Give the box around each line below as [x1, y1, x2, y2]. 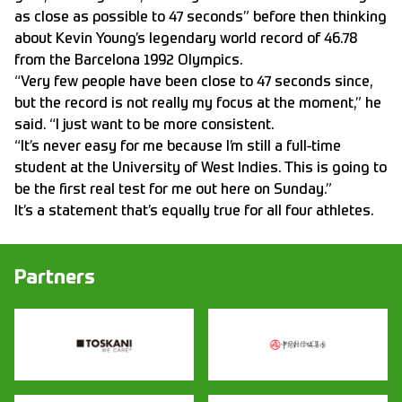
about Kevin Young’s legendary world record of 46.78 [14, 32, 358, 48]
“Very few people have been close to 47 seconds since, [14, 75, 372, 91]
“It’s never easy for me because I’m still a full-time [14, 140, 341, 155]
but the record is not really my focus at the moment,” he [14, 97, 381, 112]
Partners [14, 268, 95, 289]
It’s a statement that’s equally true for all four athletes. [14, 205, 373, 220]
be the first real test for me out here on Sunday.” [14, 183, 332, 198]
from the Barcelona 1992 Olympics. [14, 54, 242, 69]
